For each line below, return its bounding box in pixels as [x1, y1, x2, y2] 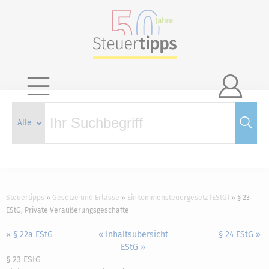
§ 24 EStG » [218, 229, 261, 240]
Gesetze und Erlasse [52, 193, 119, 202]
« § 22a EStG [6, 229, 53, 240]
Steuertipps [6, 193, 44, 202]
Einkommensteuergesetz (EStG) [127, 193, 229, 202]
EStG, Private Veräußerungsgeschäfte [6, 206, 129, 214]
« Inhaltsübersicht [98, 229, 168, 240]
